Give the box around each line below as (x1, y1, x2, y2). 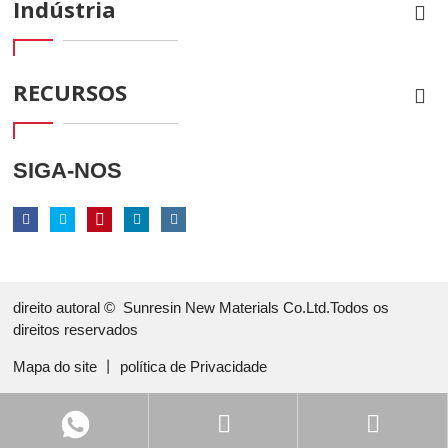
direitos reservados (13, 321, 139, 339)
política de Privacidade (120, 358, 268, 376)
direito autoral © (13, 299, 124, 317)
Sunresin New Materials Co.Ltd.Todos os (123, 299, 390, 317)
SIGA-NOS (13, 158, 123, 184)
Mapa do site (13, 358, 102, 376)
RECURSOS (13, 77, 128, 108)
